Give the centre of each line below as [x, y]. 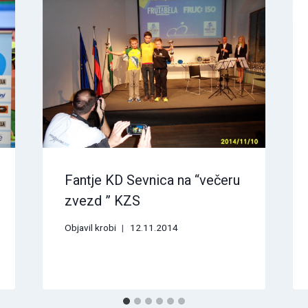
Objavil [78, 227]
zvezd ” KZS [102, 201]
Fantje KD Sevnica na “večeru [152, 180]
